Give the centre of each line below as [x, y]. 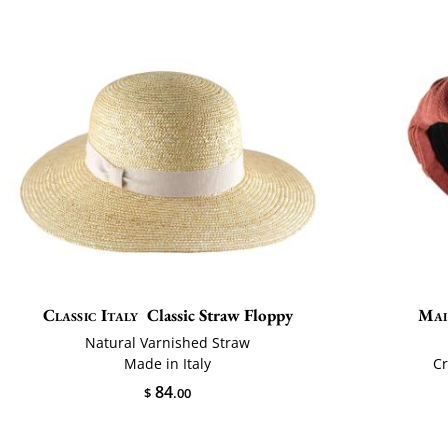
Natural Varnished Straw [168, 342]
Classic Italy [90, 314]
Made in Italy [168, 363]
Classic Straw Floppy [220, 314]
